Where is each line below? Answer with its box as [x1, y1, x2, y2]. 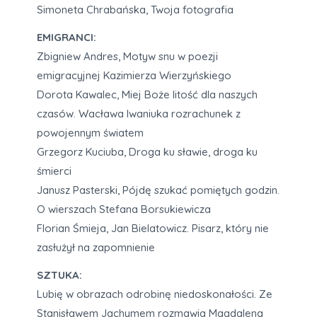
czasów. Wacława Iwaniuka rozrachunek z [37, 107, 241, 121]
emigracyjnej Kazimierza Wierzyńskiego [37, 69, 231, 83]
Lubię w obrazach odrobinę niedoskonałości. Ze [37, 287, 272, 301]
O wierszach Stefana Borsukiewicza [37, 202, 211, 217]
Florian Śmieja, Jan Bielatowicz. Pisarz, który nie [37, 221, 269, 236]
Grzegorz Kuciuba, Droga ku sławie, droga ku [37, 145, 258, 159]
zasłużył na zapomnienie [37, 241, 155, 255]
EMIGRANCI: [37, 30, 96, 45]
